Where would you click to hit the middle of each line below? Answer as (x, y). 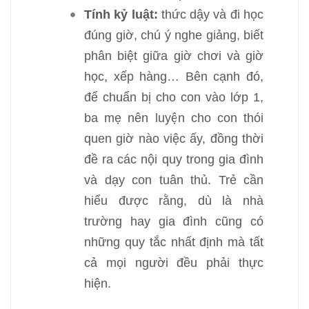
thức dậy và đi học (211, 14)
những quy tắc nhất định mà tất (174, 242)
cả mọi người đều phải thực (174, 263)
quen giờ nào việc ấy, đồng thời (174, 139)
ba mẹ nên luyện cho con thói (174, 118)
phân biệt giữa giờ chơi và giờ (174, 56)
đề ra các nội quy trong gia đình (174, 159)
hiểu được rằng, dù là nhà (174, 201)
